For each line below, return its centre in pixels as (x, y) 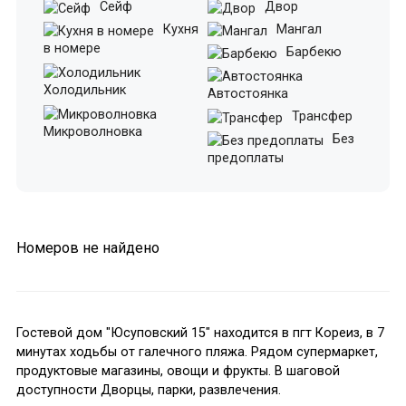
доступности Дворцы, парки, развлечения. (148, 390)
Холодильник (84, 90)
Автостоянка (248, 93)
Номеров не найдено (87, 247)
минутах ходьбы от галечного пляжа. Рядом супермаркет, (197, 352)
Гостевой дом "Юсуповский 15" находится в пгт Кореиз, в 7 (200, 333)
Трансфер (320, 116)
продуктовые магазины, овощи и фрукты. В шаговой (178, 371)
